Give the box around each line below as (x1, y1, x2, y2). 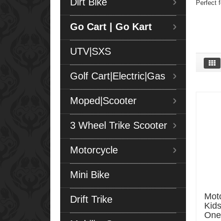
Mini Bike (70, 169, 110, 180)
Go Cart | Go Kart (70, 21, 152, 32)
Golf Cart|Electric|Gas (70, 70, 165, 81)
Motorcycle (70, 144, 118, 155)
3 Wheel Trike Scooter (70, 119, 167, 131)
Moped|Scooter (70, 95, 137, 106)
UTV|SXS (70, 45, 111, 57)
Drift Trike (70, 193, 112, 205)
